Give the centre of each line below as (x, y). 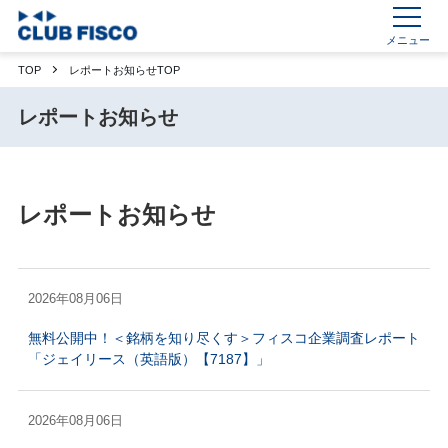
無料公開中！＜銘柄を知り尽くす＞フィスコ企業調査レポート (223, 338)
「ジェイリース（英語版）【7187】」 (148, 359)
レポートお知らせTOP (124, 70)
